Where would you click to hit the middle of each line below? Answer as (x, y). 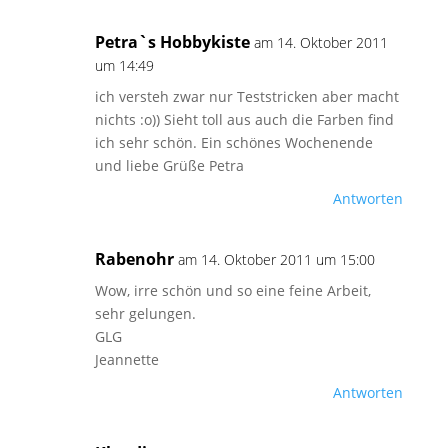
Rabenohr (134, 259)
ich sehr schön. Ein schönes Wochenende (233, 142)
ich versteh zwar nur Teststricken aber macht (246, 96)
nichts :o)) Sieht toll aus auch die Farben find (244, 119)
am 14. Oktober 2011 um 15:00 (276, 259)
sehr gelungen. (145, 313)
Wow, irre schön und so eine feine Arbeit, (232, 290)
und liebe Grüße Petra (169, 165)
